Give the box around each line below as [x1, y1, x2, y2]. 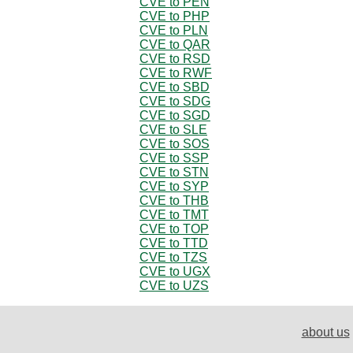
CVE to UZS [139, 278, 209, 292]
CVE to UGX [139, 264, 210, 278]
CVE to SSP [139, 150, 209, 165]
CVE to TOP [139, 221, 209, 236]
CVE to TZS [139, 250, 207, 264]
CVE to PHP [139, 9, 210, 23]
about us [301, 325, 350, 339]
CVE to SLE [139, 122, 207, 136]
